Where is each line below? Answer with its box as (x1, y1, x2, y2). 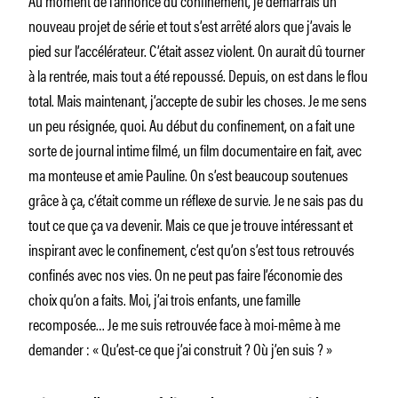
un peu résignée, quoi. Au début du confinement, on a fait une (28, 112, 354, 136)
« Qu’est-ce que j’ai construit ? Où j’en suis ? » (92, 336, 332, 360)
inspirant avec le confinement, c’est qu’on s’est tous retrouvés (28, 236, 354, 260)
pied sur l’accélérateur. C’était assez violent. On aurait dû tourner (28, 37, 365, 61)
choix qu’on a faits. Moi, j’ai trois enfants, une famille (28, 286, 300, 310)
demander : (28, 336, 92, 360)
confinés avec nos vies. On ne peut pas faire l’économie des (28, 261, 343, 285)
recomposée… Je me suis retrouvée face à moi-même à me (28, 311, 340, 335)
